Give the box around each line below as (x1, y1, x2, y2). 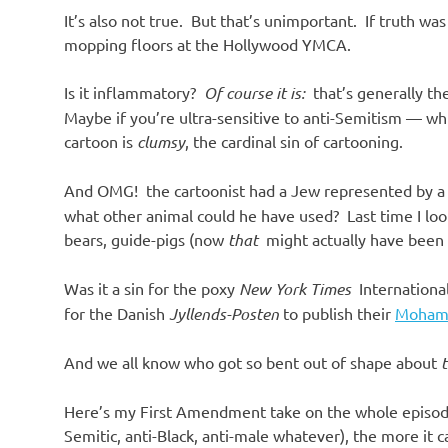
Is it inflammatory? (64, 81, 204, 102)
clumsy (137, 130, 185, 152)
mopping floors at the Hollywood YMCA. (64, 33, 351, 54)
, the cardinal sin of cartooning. (185, 130, 403, 151)
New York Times (239, 277, 355, 299)
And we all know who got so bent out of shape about (64, 351, 441, 372)
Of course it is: (204, 81, 309, 103)
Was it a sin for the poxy (64, 277, 239, 298)
